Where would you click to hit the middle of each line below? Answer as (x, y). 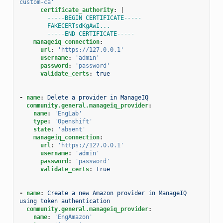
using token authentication (64, 201)
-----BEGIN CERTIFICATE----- (94, 18)
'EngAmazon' (73, 217)
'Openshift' (73, 121)
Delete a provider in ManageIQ (98, 97)
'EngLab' (68, 113)
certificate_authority (77, 10)
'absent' (71, 129)
